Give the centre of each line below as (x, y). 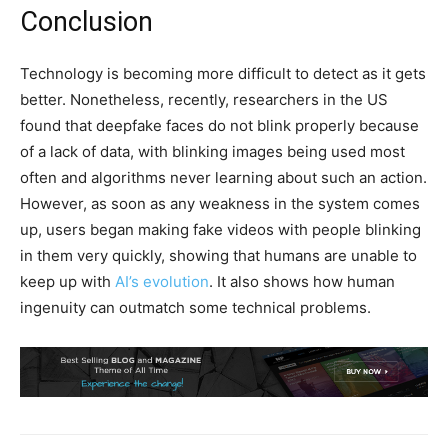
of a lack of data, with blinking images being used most (212, 151)
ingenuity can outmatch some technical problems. (195, 307)
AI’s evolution (162, 281)
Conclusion (86, 21)
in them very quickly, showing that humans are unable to (218, 255)
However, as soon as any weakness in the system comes (220, 203)
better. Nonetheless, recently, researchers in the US (204, 99)
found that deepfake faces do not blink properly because (219, 125)
